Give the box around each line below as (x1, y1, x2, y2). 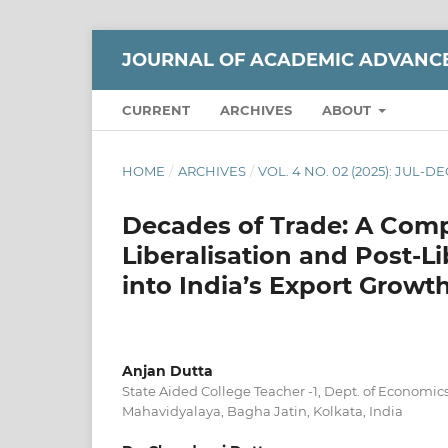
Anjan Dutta (122, 361, 213, 380)
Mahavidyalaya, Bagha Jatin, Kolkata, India (122, 402, 403, 419)
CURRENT (122, 101, 190, 118)
